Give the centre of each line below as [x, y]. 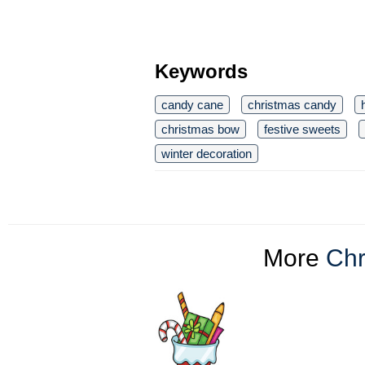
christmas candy [292, 105]
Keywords [201, 72]
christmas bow [200, 130]
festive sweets [302, 130]
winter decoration [207, 154]
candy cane [192, 105]
